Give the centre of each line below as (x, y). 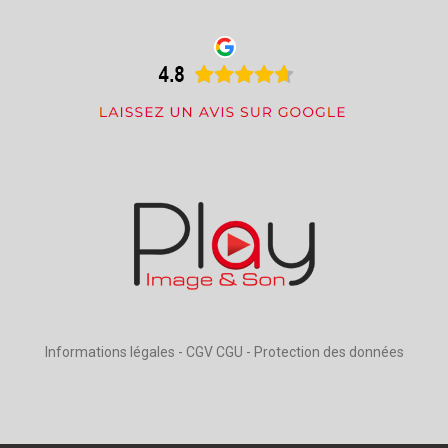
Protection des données (328, 352)
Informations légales (109, 352)
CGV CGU (214, 352)
